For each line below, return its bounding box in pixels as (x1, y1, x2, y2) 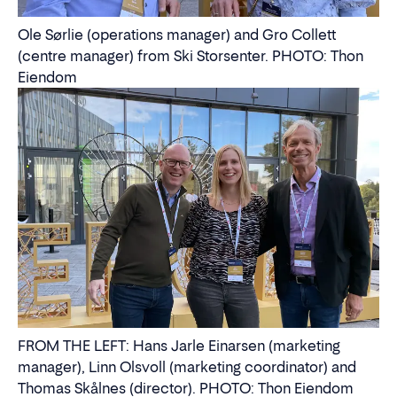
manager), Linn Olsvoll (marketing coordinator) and (18, 357, 356, 376)
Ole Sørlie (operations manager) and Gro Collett (18, 25, 336, 43)
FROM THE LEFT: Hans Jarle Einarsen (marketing (18, 336, 340, 354)
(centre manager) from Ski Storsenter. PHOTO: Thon (18, 46, 363, 65)
